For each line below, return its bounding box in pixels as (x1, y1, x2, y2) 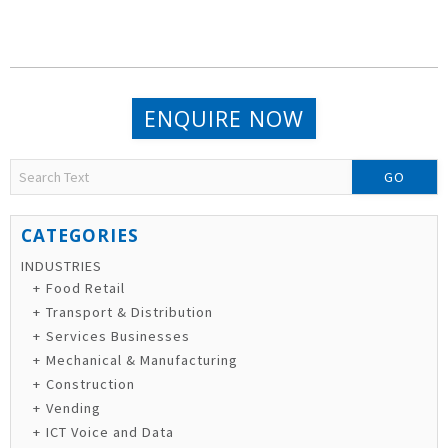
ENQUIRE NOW (143, 104, 304, 134)
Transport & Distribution (46, 303, 214, 322)
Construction (46, 375, 136, 394)
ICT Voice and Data (46, 423, 175, 442)
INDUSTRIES (21, 257, 103, 276)
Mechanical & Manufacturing (46, 351, 239, 370)
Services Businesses (46, 327, 191, 346)
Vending (46, 399, 102, 418)
